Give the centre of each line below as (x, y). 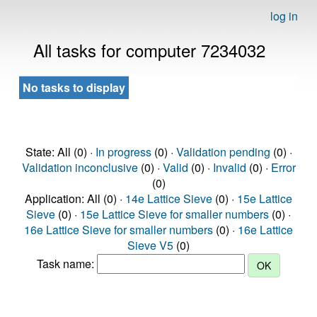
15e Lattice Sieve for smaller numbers (174, 214)
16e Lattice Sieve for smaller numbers (119, 230)
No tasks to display (74, 87)
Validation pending (223, 152)
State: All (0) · (60, 152)
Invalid (229, 167)
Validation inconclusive (80, 167)
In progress (123, 152)
